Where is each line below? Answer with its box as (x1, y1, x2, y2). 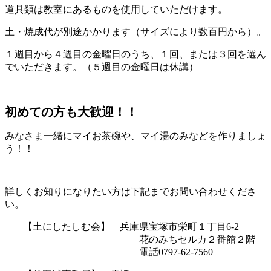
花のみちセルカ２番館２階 (23, 233, 265, 244)
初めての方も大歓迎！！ (5, 105, 138, 119)
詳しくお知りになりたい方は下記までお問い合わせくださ (5, 186, 256, 197)
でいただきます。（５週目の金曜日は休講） (5, 61, 198, 72)
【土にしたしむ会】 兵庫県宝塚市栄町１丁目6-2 (23, 221, 239, 232)
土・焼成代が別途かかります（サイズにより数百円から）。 (5, 26, 266, 37)
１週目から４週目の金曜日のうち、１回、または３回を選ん (5, 48, 266, 59)
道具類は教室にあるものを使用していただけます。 (5, 4, 227, 15)
